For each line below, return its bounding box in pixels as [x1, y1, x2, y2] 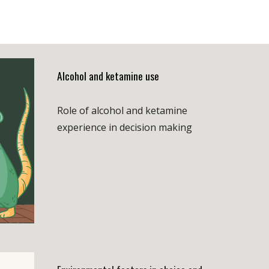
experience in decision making [56, 121, 192, 134]
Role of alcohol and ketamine [56, 104, 187, 117]
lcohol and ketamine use [62, 68, 162, 83]
